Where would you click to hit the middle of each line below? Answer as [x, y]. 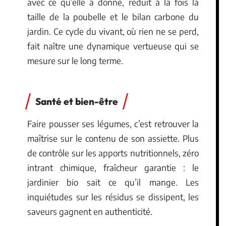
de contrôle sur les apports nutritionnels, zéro [113, 153]
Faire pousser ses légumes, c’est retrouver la [113, 124]
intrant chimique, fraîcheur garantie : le [113, 167]
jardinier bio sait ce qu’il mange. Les [113, 182]
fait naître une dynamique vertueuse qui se [113, 46]
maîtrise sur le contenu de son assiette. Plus [113, 138]
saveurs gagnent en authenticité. [90, 211]
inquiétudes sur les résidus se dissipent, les [113, 197]
